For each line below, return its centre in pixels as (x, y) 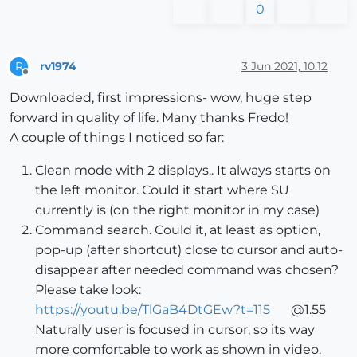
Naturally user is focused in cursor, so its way (175, 330)
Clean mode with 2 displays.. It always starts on (183, 171)
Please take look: (88, 290)
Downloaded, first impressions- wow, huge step (161, 98)
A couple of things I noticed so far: (117, 138)
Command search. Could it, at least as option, (178, 230)
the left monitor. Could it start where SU (162, 190)
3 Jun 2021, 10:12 (284, 66)
